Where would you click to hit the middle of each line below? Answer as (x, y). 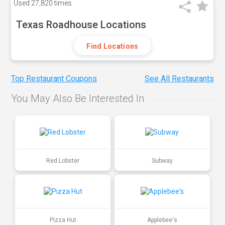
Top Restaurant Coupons (54, 79)
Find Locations (113, 46)
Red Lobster (63, 160)
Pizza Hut (63, 220)
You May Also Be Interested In (78, 99)
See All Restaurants (179, 79)
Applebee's (162, 220)
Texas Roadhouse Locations (81, 25)
